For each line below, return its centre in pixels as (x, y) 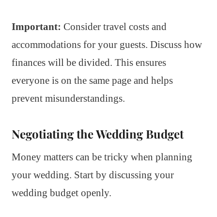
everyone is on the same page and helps (92, 80)
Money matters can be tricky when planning (102, 157)
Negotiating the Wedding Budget (98, 133)
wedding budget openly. (62, 193)
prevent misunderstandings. (68, 98)
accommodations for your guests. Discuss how (107, 44)
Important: (36, 26)
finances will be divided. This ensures (89, 62)
